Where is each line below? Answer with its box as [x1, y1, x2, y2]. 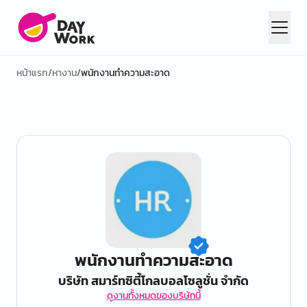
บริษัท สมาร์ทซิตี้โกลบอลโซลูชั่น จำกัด [58, 271, 249, 290]
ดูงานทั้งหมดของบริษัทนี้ [106, 288, 201, 303]
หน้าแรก [16, 66, 48, 80]
